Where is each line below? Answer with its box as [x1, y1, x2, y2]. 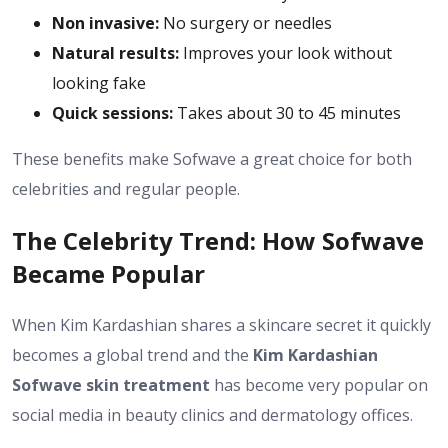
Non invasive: [52, 11, 159, 34]
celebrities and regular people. [12, 177, 240, 200]
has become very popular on [210, 373, 428, 396]
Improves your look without [179, 41, 392, 64]
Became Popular [12, 256, 205, 290]
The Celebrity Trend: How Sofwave [12, 223, 424, 257]
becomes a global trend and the [12, 343, 253, 366]
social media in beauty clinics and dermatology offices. [12, 403, 413, 426]
